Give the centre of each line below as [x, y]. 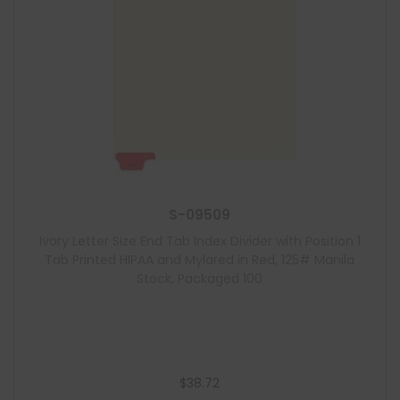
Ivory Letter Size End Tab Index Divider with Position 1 [200, 241]
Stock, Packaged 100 [200, 279]
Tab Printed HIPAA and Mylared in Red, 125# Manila [200, 260]
